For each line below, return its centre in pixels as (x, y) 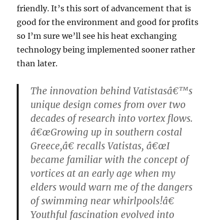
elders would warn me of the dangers (112, 187)
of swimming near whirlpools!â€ (103, 201)
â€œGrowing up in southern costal (107, 132)
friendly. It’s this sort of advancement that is (104, 9)
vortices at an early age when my (103, 174)
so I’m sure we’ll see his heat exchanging (97, 36)
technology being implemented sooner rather (106, 50)
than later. (37, 64)
